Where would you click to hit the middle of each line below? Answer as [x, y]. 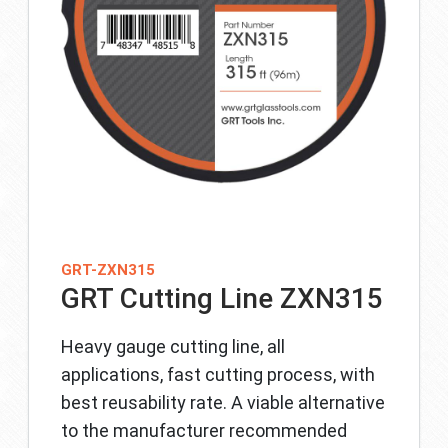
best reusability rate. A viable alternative [223, 402]
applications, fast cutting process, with [218, 374]
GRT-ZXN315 [108, 270]
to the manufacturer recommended [204, 430]
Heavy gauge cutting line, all [173, 346]
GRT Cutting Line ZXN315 [222, 298]
